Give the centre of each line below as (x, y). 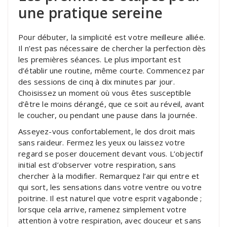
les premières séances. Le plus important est (100, 59)
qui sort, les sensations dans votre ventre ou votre (110, 187)
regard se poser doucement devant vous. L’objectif (110, 153)
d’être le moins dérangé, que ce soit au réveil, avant (111, 104)
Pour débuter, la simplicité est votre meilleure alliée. (112, 37)
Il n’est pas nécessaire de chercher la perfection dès (112, 48)
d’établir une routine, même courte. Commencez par (111, 70)
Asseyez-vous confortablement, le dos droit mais (107, 131)
